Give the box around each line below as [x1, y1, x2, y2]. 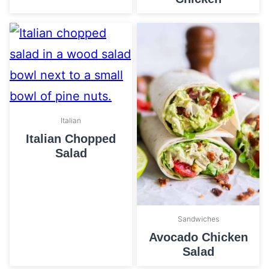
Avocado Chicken [148, 231, 248, 244]
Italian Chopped [26, 131, 116, 145]
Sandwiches [177, 214, 219, 224]
